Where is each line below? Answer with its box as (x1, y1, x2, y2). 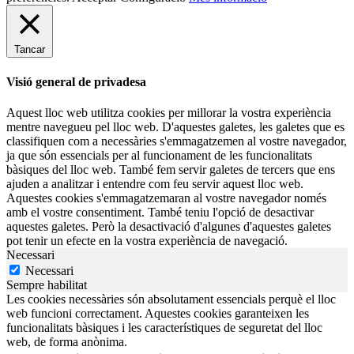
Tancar (14, 43, 45, 56)
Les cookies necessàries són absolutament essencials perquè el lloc (6, 292, 336, 306)
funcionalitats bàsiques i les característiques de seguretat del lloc (6, 320, 322, 334)
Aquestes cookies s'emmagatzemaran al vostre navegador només (6, 190, 326, 205)
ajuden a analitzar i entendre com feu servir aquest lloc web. (6, 176, 303, 190)
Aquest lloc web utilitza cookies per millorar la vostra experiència (6, 105, 331, 119)
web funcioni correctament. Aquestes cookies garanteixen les (6, 306, 309, 320)
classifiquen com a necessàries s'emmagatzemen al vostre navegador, (6, 134, 347, 148)
